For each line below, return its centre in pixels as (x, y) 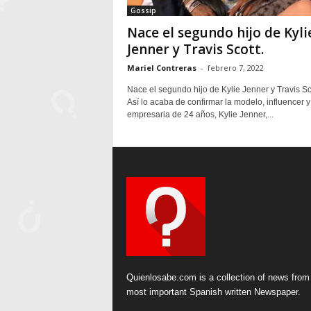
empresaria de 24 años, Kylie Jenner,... (200, 115)
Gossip (143, 10)
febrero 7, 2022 (235, 68)
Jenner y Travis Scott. (195, 49)
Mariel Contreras (161, 68)
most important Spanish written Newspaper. (213, 292)
